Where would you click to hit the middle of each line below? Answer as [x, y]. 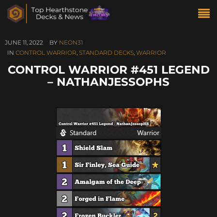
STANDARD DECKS [106, 53]
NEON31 [71, 42]
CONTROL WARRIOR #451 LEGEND [108, 70]
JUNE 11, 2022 [24, 42]
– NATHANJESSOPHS [108, 82]
